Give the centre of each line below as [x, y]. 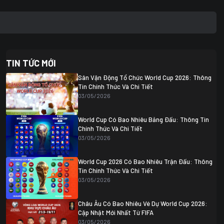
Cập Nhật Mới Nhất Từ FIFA [116, 212]
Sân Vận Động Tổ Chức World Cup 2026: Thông [145, 77]
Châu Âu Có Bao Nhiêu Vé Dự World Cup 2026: [143, 203]
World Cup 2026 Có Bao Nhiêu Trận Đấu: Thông [145, 161]
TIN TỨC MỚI [31, 63]
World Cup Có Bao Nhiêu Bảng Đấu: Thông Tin [144, 119]
